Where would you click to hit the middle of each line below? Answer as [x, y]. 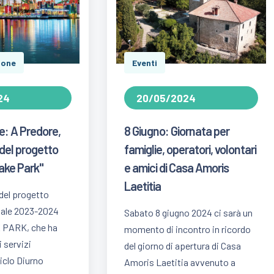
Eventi [145, 63]
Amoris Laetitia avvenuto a [180, 262]
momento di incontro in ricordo [188, 229]
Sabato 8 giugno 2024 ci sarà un [189, 213]
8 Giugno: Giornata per [177, 131]
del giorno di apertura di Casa [183, 246]
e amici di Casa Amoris [177, 168]
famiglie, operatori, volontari [191, 150]
